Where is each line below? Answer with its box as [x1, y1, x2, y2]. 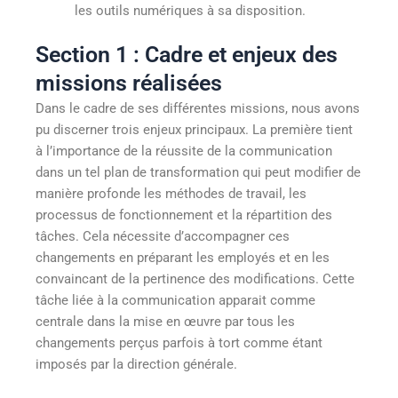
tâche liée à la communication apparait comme [36, 291, 315, 308]
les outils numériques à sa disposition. [74, 2, 306, 19]
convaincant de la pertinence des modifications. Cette [36, 270, 354, 287]
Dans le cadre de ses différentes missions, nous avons [36, 99, 360, 116]
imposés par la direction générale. [36, 355, 237, 372]
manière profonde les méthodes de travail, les [36, 185, 306, 202]
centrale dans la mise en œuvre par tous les [36, 313, 295, 330]
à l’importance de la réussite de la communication [36, 142, 332, 159]
